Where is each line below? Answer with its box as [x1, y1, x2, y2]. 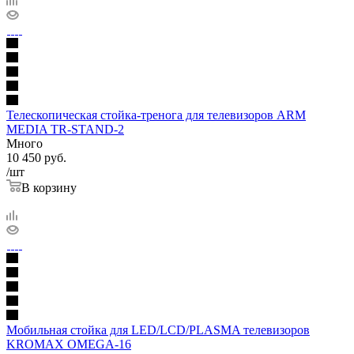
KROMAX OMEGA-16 [6, 337, 131, 351]
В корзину [21, 180, 77, 194]
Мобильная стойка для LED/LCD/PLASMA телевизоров [6, 322, 310, 337]
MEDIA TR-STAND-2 [6, 122, 124, 136]
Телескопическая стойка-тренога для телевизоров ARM [6, 107, 306, 122]
